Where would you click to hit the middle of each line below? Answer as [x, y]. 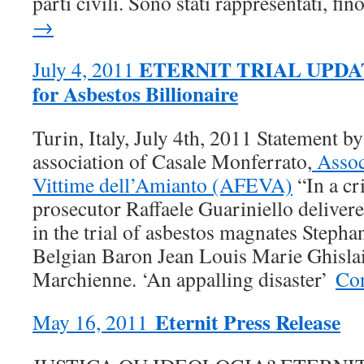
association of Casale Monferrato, [172, 161]
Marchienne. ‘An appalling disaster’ [184, 279]
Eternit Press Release [248, 322]
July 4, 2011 [83, 69]
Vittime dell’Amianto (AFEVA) [162, 184]
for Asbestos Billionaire [135, 93]
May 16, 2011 [94, 322]
